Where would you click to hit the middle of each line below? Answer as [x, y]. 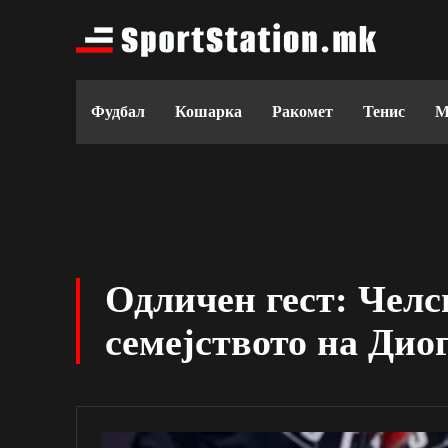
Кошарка [208, 111]
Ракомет [302, 111]
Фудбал [118, 111]
